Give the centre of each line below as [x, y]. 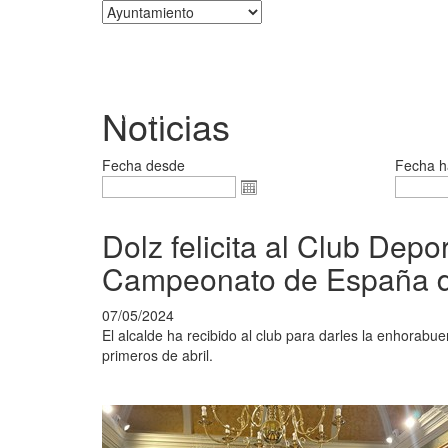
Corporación [385, 60]
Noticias [166, 125]
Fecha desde [143, 165]
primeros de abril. [157, 355]
